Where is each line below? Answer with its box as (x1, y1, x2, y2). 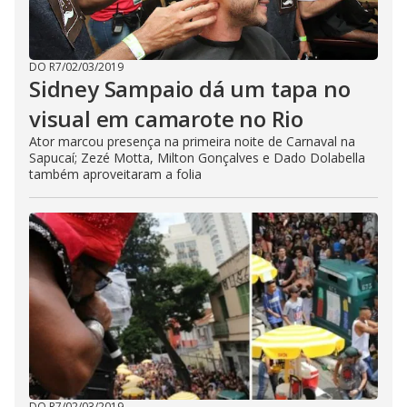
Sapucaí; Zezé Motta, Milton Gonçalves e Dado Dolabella (29, 149, 365, 166)
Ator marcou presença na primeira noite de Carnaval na (29, 133, 355, 150)
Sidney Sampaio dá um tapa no (29, 74, 351, 104)
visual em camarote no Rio (29, 104, 303, 134)
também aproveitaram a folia (29, 165, 202, 183)
